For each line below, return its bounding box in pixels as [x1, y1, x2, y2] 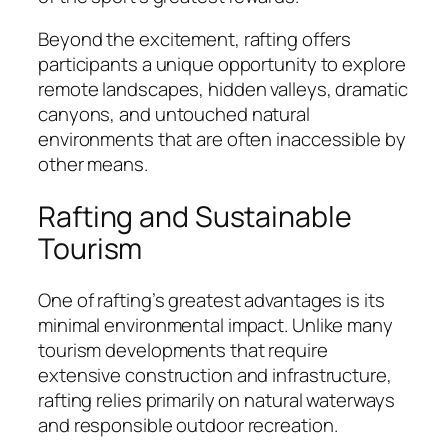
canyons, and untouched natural [38, 101, 310, 128]
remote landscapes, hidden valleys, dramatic [38, 76, 408, 103]
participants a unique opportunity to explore [38, 51, 406, 78]
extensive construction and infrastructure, [38, 362, 392, 389]
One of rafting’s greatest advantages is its [38, 287, 385, 314]
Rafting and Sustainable [38, 196, 352, 236]
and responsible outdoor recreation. [38, 412, 338, 439]
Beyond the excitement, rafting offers [38, 26, 352, 53]
